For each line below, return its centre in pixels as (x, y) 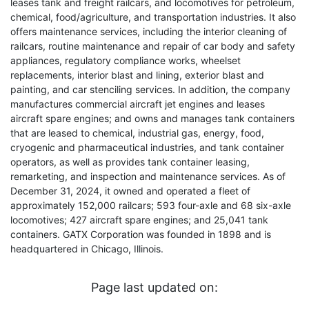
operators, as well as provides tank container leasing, (130, 162)
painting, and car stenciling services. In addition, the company (150, 89)
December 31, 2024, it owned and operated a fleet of (130, 191)
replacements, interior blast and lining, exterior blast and (137, 75)
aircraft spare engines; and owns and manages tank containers (152, 118)
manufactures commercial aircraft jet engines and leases (138, 104)
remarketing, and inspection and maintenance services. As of (148, 176)
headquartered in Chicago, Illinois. (87, 249)
